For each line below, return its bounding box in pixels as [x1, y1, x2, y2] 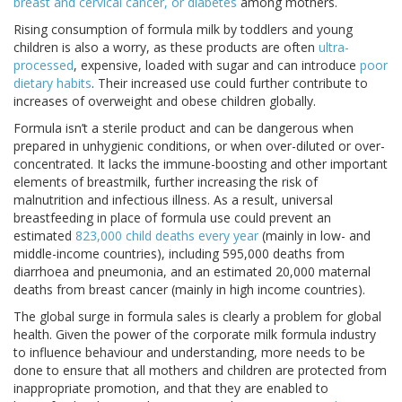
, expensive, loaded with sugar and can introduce [74, 57, 360, 74]
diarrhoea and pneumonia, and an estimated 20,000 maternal [13, 263, 371, 281]
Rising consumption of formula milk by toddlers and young [13, 21, 353, 39]
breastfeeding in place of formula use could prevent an [13, 209, 331, 227]
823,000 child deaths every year [75, 227, 258, 245]
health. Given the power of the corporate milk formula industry [13, 326, 376, 344]
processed [13, 57, 74, 74]
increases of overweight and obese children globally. [13, 92, 316, 110]
